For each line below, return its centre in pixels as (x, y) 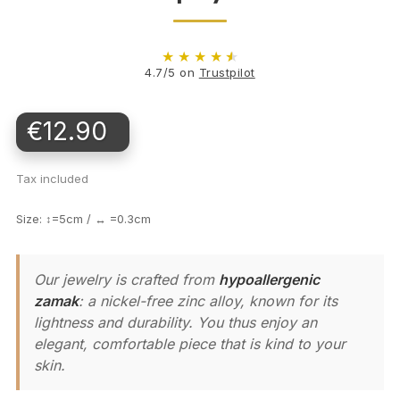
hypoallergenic (269, 280)
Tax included (52, 179)
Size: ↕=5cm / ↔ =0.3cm (83, 219)
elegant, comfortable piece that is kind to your (190, 344)
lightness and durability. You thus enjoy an (175, 323)
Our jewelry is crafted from (126, 280)
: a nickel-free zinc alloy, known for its (208, 301)
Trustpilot (227, 73)
